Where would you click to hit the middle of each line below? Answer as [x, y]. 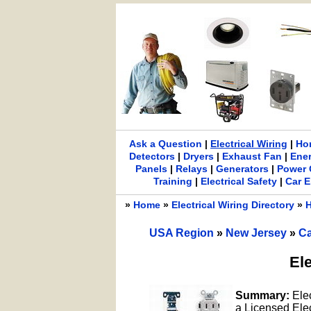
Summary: [263, 295]
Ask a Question [165, 144]
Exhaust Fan [252, 156]
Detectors [152, 156]
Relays [191, 169]
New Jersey [258, 233]
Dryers [199, 156]
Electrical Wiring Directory [233, 205]
